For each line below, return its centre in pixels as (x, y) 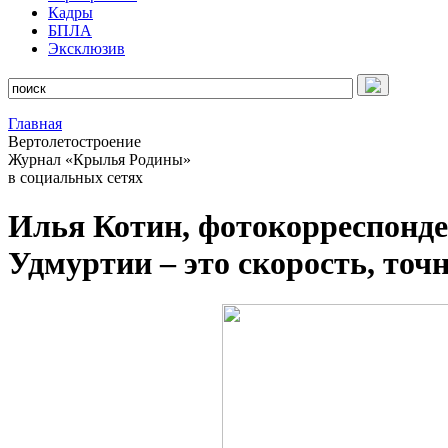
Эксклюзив (86, 48)
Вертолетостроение (74, 141)
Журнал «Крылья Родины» (99, 159)
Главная (35, 123)
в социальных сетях (75, 177)
